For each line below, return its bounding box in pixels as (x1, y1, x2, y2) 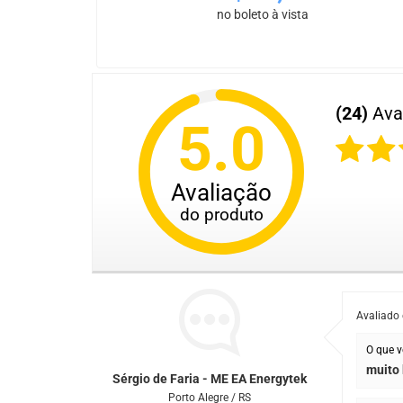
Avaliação (170, 179, 273, 207)
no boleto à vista (217, 7, 309, 22)
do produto (179, 203, 264, 225)
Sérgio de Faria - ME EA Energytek (112, 372, 308, 387)
